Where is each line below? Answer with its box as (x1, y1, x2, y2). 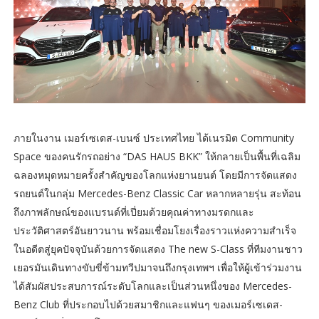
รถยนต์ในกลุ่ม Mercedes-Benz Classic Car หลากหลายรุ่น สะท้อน (13, 186, 301, 200)
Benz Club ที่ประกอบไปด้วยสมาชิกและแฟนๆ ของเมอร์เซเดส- (13, 297, 283, 311)
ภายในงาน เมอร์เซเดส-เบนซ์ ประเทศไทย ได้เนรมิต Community (13, 130, 294, 145)
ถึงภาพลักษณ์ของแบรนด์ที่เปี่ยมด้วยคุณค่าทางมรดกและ (13, 204, 254, 219)
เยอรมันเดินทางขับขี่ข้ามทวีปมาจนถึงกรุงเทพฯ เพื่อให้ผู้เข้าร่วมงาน (13, 260, 302, 274)
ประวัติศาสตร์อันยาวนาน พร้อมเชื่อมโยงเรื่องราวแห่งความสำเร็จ (13, 223, 296, 237)
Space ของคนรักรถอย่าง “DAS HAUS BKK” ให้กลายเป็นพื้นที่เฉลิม (13, 149, 300, 163)
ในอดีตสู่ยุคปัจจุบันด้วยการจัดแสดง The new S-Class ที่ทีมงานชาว (13, 241, 303, 256)
